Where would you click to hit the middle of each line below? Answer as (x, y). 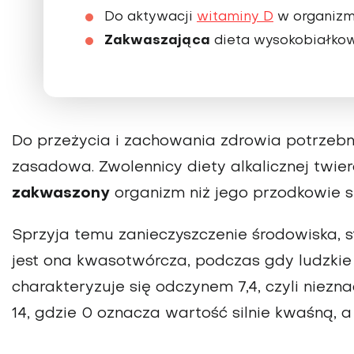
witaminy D (235, 17)
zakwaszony (61, 193)
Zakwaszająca (157, 40)
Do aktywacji (151, 17)
